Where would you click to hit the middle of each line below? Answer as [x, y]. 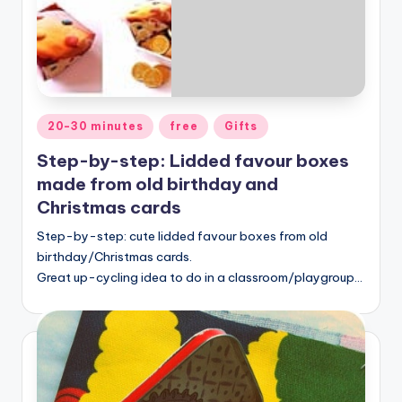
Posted [57, 123]
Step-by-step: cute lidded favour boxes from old [182, 236]
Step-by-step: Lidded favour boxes [193, 160]
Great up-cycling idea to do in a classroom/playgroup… [200, 277]
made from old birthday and [157, 184]
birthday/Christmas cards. [114, 256]
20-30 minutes [96, 127]
